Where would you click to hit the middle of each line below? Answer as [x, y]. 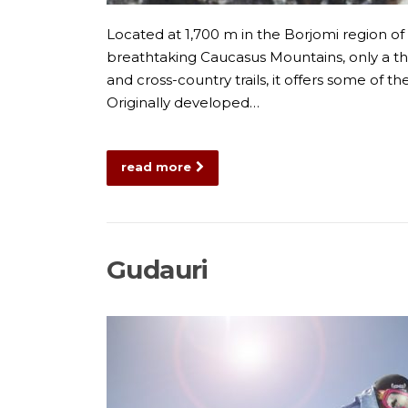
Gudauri [158, 269]
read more [156, 166]
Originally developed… [183, 102]
